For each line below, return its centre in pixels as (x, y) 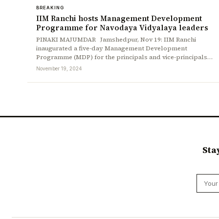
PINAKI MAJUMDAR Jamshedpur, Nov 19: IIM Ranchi (116, 39)
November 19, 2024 (59, 68)
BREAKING (50, 7)
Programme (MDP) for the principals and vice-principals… (124, 57)
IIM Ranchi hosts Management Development (119, 18)
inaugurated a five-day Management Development (112, 48)
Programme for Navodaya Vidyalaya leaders (123, 27)
